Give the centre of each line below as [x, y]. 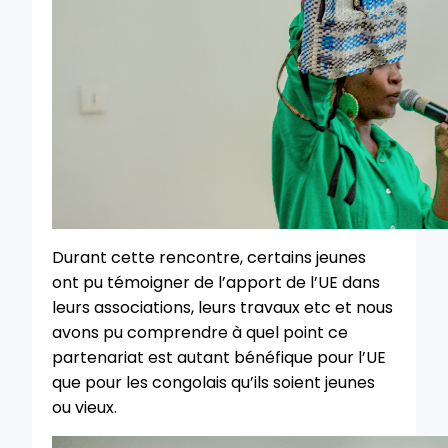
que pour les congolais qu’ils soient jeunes [213, 382]
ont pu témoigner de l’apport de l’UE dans [216, 282]
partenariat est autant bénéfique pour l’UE [219, 357]
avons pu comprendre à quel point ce [200, 332]
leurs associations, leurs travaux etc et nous [222, 307]
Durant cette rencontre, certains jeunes [209, 257]
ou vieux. [84, 407]
